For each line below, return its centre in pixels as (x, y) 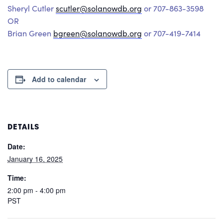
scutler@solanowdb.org (99, 8)
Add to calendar (59, 79)
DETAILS (23, 127)
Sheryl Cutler (32, 8)
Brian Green (30, 33)
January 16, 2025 (35, 159)
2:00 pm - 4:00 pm (37, 190)
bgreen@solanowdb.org (98, 33)
